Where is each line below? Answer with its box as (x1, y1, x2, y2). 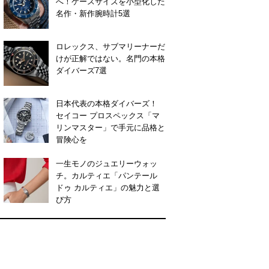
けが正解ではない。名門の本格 (56, 53, 165, 63)
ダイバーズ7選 (56, 65, 107, 75)
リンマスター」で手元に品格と (56, 122, 165, 132)
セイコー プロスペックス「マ (56, 110, 160, 120)
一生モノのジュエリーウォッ (56, 159, 157, 168)
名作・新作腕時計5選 (56, 8, 130, 18)
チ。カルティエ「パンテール (56, 171, 157, 180)
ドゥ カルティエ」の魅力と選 (56, 183, 160, 192)
